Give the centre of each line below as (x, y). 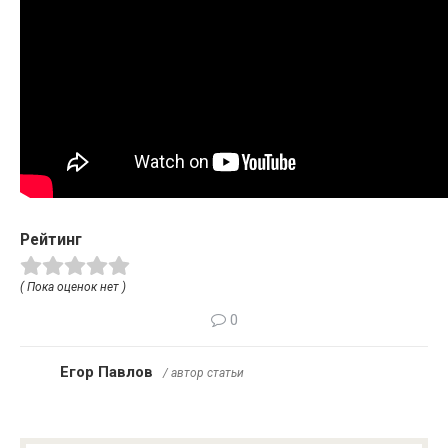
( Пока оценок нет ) (73, 286)
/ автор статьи (203, 372)
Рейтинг (51, 240)
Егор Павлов (106, 371)
